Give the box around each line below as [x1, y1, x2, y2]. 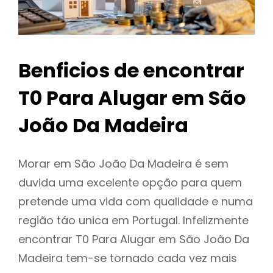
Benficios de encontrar [18, 57, 244, 85]
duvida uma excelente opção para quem [18, 175, 242, 191]
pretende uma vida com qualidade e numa [18, 194, 253, 210]
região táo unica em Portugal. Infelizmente [18, 213, 249, 229]
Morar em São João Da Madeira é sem [18, 156, 229, 172]
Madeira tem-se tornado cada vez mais [18, 250, 237, 266]
